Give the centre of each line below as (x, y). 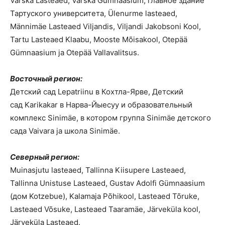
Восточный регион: (46, 79)
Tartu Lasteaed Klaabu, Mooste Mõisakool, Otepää (99, 39)
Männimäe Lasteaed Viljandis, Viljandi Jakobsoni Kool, (105, 26)
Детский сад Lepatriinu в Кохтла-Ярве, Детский (97, 92)
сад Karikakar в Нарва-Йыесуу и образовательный (101, 105)
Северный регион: (45, 157)
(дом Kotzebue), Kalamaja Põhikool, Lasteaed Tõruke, (105, 196)
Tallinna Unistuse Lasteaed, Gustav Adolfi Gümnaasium (107, 183)
